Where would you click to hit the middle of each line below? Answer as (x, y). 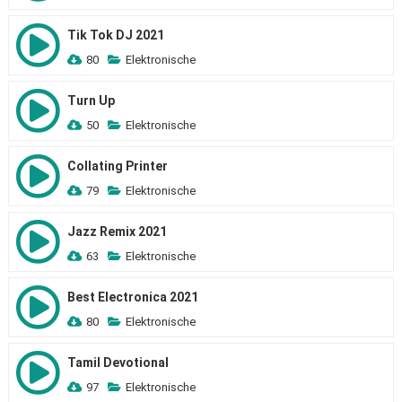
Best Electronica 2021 (132, 297)
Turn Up (91, 100)
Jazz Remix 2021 (117, 232)
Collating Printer (117, 166)
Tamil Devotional (118, 363)
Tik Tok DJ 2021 (115, 35)
